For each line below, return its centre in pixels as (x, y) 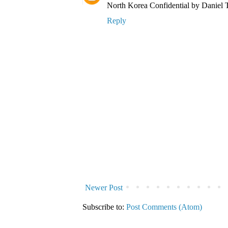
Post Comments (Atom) (164, 207)
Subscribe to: (104, 207)
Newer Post (104, 187)
